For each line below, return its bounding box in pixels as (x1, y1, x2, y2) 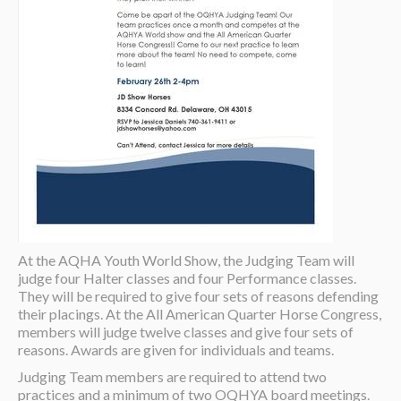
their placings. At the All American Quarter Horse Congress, (18, 305, 381, 322)
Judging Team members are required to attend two (18, 368, 327, 385)
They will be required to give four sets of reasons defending (18, 287, 379, 304)
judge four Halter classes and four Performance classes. (18, 269, 356, 286)
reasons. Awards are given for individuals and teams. (18, 341, 334, 358)
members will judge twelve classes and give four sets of (18, 323, 354, 340)
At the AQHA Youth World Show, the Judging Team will (18, 252, 354, 269)
